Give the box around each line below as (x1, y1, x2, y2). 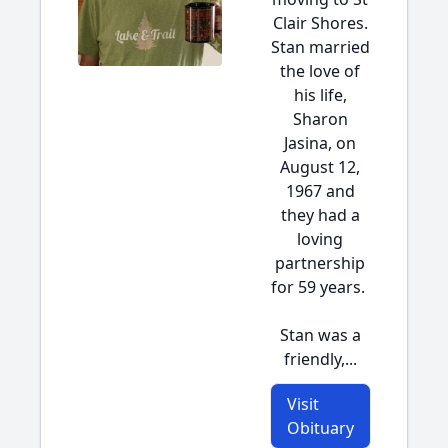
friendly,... (283, 348, 357, 370)
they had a (280, 204, 360, 226)
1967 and (285, 180, 355, 202)
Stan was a (279, 324, 361, 346)
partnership (275, 252, 365, 274)
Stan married (270, 36, 370, 58)
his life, (293, 84, 347, 106)
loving (297, 228, 343, 250)
